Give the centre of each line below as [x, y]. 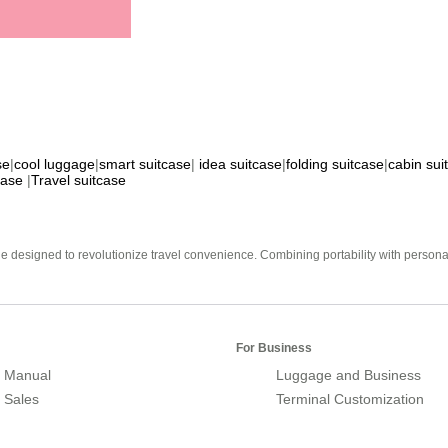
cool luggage [54, 164]
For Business [274, 348]
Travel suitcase [78, 180]
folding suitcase [335, 164]
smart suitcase [145, 164]
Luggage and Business [348, 375]
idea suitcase [240, 164]
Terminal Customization [350, 399]
